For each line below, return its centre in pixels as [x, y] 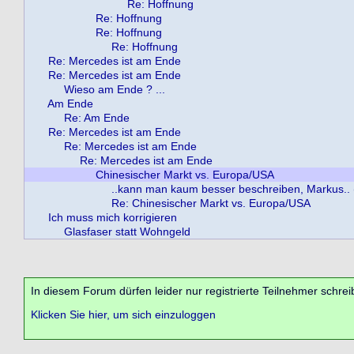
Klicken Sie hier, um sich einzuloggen [123, 315]
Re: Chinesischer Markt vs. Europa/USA [211, 203]
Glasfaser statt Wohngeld [127, 232]
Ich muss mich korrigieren [113, 217]
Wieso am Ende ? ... [115, 89]
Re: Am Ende [97, 118]
